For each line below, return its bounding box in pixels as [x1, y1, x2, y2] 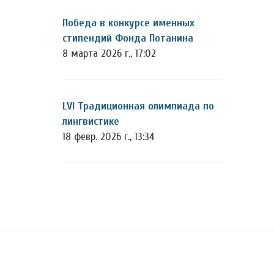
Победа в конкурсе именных [62, 17, 194, 29]
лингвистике [62, 115, 119, 128]
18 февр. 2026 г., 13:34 [62, 130, 154, 143]
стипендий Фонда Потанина [62, 32, 193, 45]
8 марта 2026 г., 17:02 [62, 47, 156, 60]
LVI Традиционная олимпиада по [62, 100, 214, 113]
